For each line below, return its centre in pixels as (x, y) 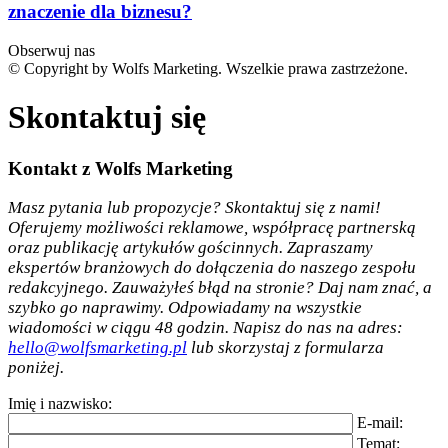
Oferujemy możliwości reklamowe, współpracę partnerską (212, 228)
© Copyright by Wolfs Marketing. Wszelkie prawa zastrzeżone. (208, 68)
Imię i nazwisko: (60, 404)
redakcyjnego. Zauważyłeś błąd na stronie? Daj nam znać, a (220, 288)
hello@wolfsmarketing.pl (97, 348)
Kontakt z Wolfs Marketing (120, 168)
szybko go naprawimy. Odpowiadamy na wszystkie (185, 308)
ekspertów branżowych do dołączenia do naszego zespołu (212, 268)
